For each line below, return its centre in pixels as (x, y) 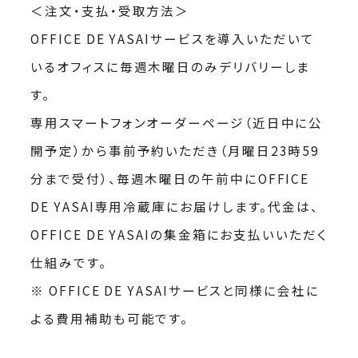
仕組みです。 (69, 262)
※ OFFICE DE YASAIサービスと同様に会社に (175, 290)
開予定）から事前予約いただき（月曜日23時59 (175, 150)
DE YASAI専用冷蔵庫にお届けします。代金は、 (175, 206)
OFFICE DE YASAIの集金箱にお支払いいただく (179, 234)
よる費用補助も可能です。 (110, 318)
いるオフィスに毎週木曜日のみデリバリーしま (171, 66)
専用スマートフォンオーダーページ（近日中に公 (177, 122)
